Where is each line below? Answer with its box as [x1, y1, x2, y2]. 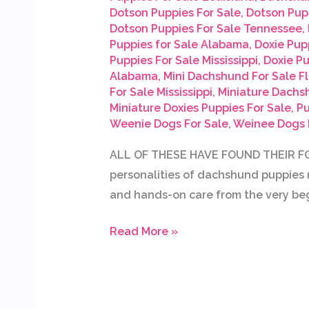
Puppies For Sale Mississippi [109, 54, 258, 68]
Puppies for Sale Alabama [109, 38, 249, 52]
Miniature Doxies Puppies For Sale [109, 101, 291, 115]
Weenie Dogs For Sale [109, 117, 228, 131]
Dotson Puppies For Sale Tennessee [109, 22, 302, 36]
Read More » [109, 225, 178, 239]
